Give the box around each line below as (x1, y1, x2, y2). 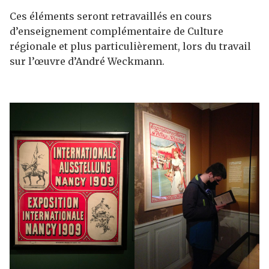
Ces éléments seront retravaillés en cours (10, 10, 212, 22)
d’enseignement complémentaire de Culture (10, 25, 223, 37)
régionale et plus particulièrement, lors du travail (10, 40, 251, 52)
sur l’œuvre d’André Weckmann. (10, 55, 165, 67)
